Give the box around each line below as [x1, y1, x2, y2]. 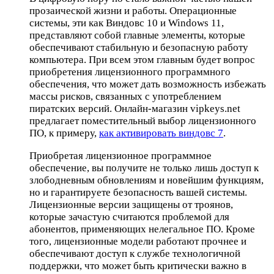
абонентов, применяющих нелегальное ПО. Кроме [29, 223, 255, 235]
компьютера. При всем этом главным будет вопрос [29, 53, 255, 65]
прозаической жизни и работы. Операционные [29, 4, 237, 17]
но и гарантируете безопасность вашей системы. [29, 186, 247, 198]
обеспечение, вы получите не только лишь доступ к [29, 161, 259, 174]
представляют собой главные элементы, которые [29, 29, 245, 41]
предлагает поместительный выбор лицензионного [29, 114, 256, 127]
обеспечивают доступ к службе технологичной [29, 247, 240, 259]
